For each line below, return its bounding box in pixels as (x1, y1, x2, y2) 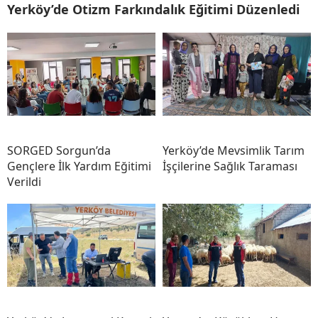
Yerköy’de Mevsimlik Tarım (163, 142, 305, 158)
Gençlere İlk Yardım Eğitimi (7, 158, 151, 174)
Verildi (7, 173, 41, 190)
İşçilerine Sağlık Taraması (163, 158, 297, 174)
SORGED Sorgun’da (7, 142, 111, 158)
